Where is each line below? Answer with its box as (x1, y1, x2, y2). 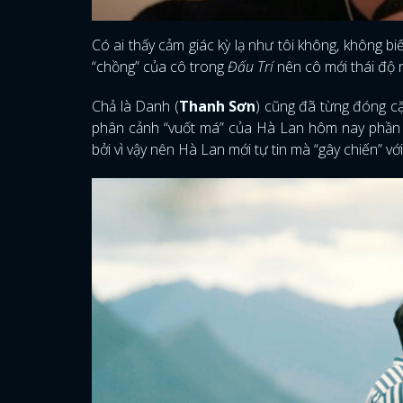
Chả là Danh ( (92, 96, 179, 117)
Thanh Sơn (178, 96, 255, 117)
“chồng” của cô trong (92, 57, 224, 77)
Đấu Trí (224, 57, 277, 77)
